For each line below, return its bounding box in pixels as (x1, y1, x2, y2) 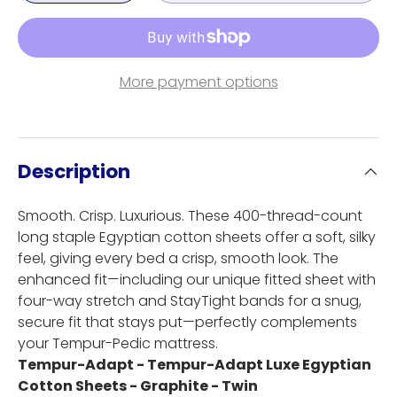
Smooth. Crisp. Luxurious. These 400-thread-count (18, 206, 362, 227)
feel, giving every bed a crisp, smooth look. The (18, 248, 339, 269)
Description (18, 158, 130, 186)
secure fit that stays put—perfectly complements (18, 312, 357, 333)
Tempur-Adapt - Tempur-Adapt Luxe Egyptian (18, 354, 371, 376)
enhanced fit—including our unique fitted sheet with (18, 269, 376, 291)
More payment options (119, 71, 278, 92)
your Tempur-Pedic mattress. (18, 333, 218, 354)
